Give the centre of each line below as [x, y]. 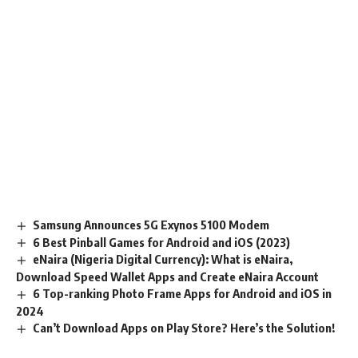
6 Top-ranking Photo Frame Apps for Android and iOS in [183, 294]
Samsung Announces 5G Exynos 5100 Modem [151, 224]
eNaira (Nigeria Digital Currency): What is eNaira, [163, 259]
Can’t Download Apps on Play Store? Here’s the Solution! [184, 328]
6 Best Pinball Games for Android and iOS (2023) [162, 242]
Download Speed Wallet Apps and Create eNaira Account [167, 277]
